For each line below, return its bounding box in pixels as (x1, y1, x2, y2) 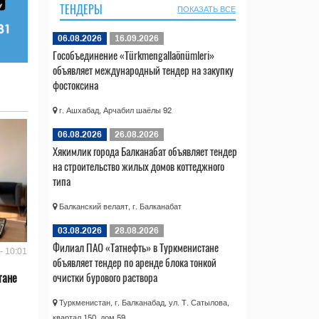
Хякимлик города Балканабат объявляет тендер (52, 143, 237, 159)
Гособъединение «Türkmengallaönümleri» (52, 47, 214, 63)
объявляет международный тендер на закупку (52, 62, 234, 78)
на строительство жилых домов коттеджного (52, 158, 224, 174)
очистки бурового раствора (52, 269, 157, 286)
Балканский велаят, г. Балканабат (56, 202, 182, 211)
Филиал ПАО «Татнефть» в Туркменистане (52, 239, 219, 256)
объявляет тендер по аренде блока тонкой (52, 254, 216, 271)
